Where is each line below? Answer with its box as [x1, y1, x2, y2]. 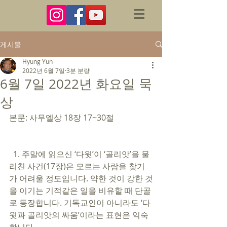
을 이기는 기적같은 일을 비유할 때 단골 [9, 185, 151, 196]
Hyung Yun [22, 57, 53, 65]
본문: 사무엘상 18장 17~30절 [9, 112, 116, 123]
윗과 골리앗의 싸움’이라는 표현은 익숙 [9, 209, 148, 220]
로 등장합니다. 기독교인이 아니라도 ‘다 [9, 197, 150, 208]
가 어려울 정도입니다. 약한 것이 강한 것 [9, 173, 153, 184]
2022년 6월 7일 [22, 66, 65, 74]
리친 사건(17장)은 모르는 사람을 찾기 [9, 161, 145, 172]
